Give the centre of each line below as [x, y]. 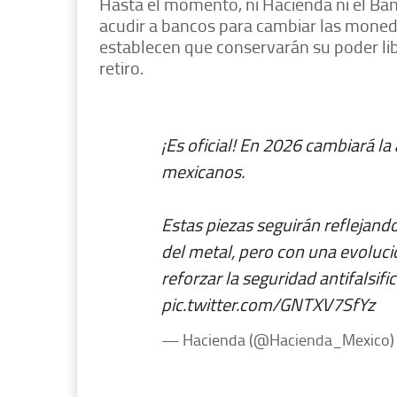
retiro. [121, 68]
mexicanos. [203, 171]
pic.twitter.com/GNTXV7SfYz [268, 304]
